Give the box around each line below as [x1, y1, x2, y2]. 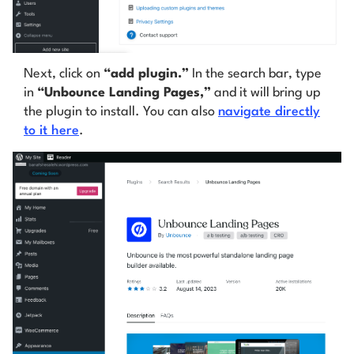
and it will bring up [211, 85, 321, 100]
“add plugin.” [104, 66, 189, 81]
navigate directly [218, 104, 320, 119]
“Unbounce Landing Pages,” [37, 85, 211, 100]
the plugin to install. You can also [24, 104, 218, 119]
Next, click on [24, 66, 104, 81]
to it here [24, 123, 79, 137]
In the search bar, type [189, 66, 322, 81]
